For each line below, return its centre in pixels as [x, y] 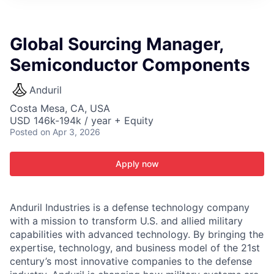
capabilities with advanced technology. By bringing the [137, 234]
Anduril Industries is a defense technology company [130, 207]
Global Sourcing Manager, [117, 44]
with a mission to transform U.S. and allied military [126, 221]
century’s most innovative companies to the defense [131, 261]
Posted [24, 132]
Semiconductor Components [130, 65]
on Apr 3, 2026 [70, 132]
